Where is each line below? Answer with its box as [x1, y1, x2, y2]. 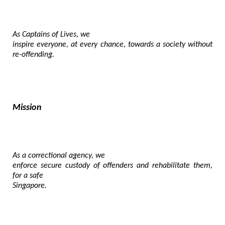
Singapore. [13, 182, 47, 190]
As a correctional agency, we [13, 152, 105, 160]
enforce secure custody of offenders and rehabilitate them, [13, 162, 212, 170]
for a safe [13, 172, 43, 180]
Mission [13, 103, 42, 113]
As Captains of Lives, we [13, 30, 90, 39]
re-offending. [13, 50, 54, 59]
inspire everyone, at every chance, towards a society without [13, 40, 212, 49]
